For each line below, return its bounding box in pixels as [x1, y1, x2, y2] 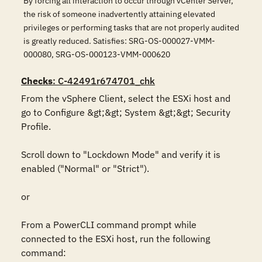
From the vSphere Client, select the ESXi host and [21, 92, 230, 104]
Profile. [21, 120, 53, 132]
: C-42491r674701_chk [53, 75, 155, 87]
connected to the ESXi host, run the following [21, 233, 210, 244]
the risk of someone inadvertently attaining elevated [23, 9, 215, 19]
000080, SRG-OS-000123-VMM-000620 [23, 49, 170, 60]
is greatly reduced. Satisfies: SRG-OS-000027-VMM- [23, 36, 215, 46]
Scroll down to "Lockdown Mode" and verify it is [21, 149, 220, 160]
